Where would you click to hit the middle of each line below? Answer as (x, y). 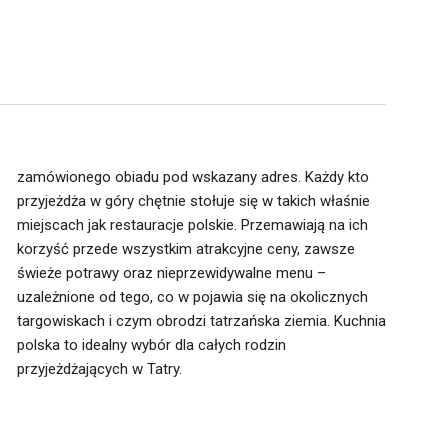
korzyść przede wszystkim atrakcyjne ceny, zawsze (185, 249)
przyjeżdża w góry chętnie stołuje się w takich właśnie (193, 201)
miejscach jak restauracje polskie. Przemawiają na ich (192, 225)
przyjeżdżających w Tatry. (99, 369)
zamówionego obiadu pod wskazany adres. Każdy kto (192, 177)
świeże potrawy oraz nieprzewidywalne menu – (171, 273)
